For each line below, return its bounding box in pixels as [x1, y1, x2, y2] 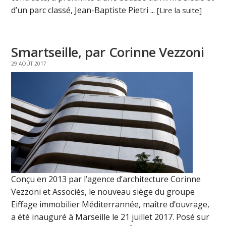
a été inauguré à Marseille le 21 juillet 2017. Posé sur [11, 211, 210, 223]
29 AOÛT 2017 [11, 60, 47, 68]
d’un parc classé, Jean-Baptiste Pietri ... [11, 5, 157, 16]
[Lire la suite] [157, 5, 202, 16]
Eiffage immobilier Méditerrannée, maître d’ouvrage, [11, 199, 210, 210]
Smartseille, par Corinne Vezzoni [11, 43, 204, 62]
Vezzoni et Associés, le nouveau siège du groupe [11, 186, 195, 198]
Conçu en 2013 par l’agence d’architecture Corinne [11, 174, 201, 185]
